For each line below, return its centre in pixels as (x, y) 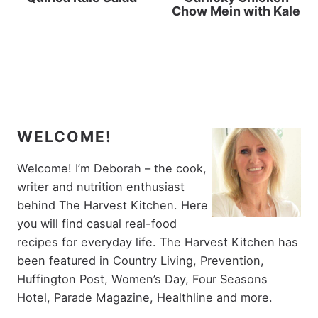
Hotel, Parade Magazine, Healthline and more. (145, 297)
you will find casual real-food (97, 223)
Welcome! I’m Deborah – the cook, (112, 168)
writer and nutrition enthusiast (101, 186)
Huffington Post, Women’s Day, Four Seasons (142, 279)
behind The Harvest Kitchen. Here (113, 205)
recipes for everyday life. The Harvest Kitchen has (158, 242)
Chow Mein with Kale (236, 11)
